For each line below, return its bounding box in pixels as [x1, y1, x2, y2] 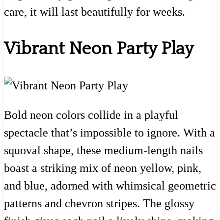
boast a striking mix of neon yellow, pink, [4, 161, 201, 174]
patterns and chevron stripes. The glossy [4, 196, 194, 210]
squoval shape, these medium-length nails [4, 143, 203, 157]
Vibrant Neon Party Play [4, 38, 193, 58]
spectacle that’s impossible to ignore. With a [4, 126, 215, 139]
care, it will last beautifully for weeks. [4, 5, 185, 19]
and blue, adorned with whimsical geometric [4, 179, 216, 192]
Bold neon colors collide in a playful [4, 108, 178, 121]
